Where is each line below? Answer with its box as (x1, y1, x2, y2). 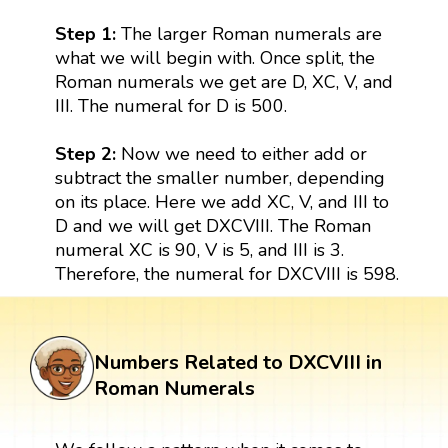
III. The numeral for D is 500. (54, 93, 287, 118)
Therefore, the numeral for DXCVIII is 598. (54, 261, 399, 286)
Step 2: (54, 141, 121, 166)
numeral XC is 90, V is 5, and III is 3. (54, 237, 344, 262)
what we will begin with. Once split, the (54, 45, 375, 70)
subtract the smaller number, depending (54, 165, 385, 190)
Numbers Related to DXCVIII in (94, 348, 382, 376)
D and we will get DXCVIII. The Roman (54, 213, 371, 238)
